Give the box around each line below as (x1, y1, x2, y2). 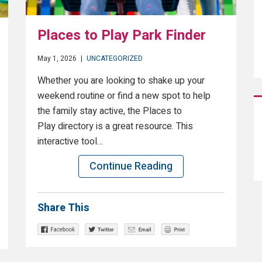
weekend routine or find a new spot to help (37, 89, 211, 104)
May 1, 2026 (37, 53, 77, 64)
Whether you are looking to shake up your (37, 74, 205, 88)
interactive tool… (37, 135, 103, 149)
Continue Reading (89, 158, 173, 175)
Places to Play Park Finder (37, 25, 206, 46)
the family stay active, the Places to (37, 104, 182, 119)
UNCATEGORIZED (87, 53, 143, 64)
